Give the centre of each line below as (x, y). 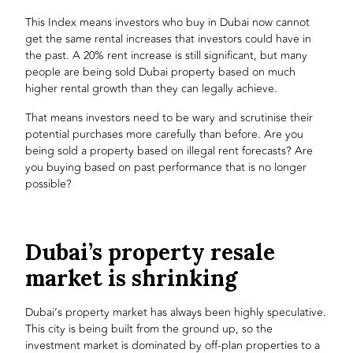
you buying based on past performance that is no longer (166, 167)
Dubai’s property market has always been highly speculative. (176, 312)
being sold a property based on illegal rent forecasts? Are (169, 150)
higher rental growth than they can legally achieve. (152, 89)
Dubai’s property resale (150, 253)
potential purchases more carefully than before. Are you (165, 134)
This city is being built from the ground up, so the (149, 329)
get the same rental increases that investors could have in (169, 39)
